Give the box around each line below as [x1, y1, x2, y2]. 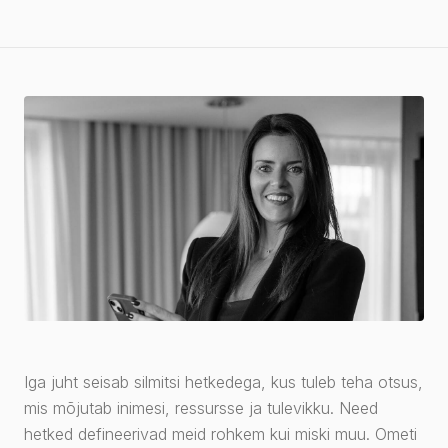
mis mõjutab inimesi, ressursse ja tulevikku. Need [24, 398, 378, 419]
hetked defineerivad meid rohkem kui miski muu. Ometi [24, 424, 417, 445]
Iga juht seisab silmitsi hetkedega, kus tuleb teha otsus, [24, 372, 423, 393]
